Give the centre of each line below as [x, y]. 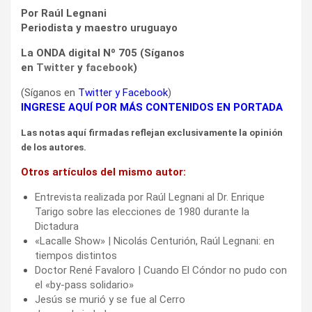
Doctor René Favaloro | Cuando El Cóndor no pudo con [161, 270]
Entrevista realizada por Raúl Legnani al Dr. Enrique [150, 197]
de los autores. [54, 147]
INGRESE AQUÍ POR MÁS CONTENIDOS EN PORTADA [152, 107]
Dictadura [57, 226]
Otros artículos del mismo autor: [103, 172]
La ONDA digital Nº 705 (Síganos [103, 53]
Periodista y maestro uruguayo [99, 28]
